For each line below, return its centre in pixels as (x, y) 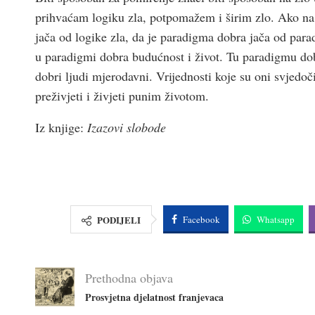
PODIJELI (119, 219)
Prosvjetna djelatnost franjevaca (154, 297)
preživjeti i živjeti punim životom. (122, 95)
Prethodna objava (129, 278)
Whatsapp (276, 219)
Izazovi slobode (127, 127)
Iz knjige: (61, 127)
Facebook (201, 219)
